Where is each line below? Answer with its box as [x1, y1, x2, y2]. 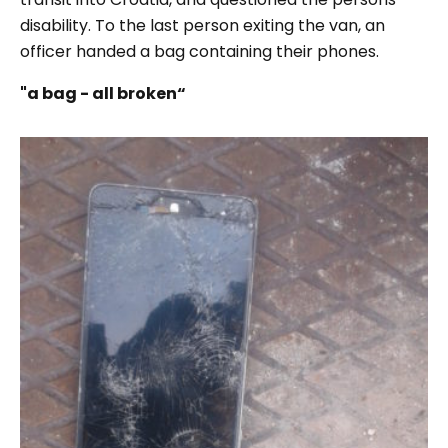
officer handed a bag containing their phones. [20, 40, 379, 63]
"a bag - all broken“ [20, 82, 186, 105]
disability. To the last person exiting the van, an [20, 14, 385, 37]
